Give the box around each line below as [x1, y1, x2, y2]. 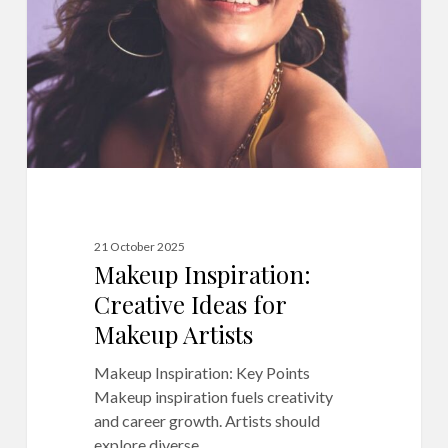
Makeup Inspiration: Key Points [93, 363, 310, 383]
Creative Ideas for [93, 288, 286, 321]
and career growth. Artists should [93, 411, 320, 431]
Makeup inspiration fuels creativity [93, 387, 333, 407]
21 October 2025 [93, 239, 185, 255]
